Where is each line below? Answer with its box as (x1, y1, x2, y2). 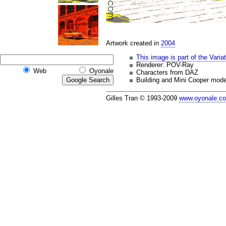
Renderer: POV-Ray (136, 61, 194, 69)
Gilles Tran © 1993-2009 (106, 94, 179, 102)
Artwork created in (106, 39, 161, 47)
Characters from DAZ (136, 68, 198, 76)
